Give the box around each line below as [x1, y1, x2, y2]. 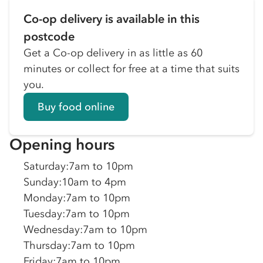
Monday [23, 191, 63, 204]
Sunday [23, 176, 59, 188]
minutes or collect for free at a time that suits [23, 62, 240, 75]
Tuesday [23, 207, 62, 220]
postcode [23, 29, 75, 43]
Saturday [23, 160, 66, 173]
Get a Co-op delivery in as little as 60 [23, 46, 203, 59]
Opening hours [9, 135, 115, 154]
